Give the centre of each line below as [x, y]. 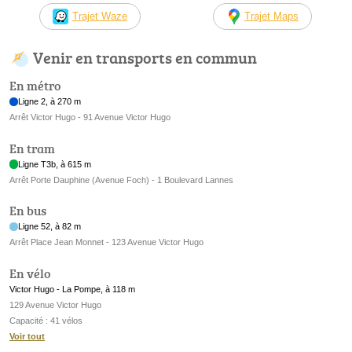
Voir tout [27, 336]
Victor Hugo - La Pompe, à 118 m [72, 289]
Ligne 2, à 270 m [50, 102]
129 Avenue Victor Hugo [55, 304]
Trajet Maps [271, 16]
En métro [35, 86]
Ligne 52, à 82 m [50, 227]
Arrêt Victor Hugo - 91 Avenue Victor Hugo [90, 117]
